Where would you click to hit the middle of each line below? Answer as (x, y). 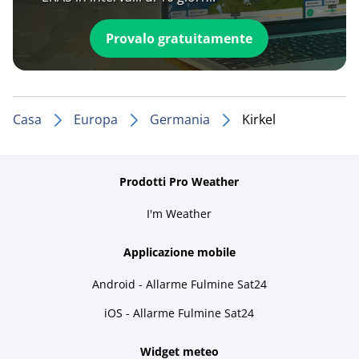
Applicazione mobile (179, 252)
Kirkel (259, 119)
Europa (96, 119)
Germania (180, 119)
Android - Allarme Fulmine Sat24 (179, 284)
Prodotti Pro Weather (179, 181)
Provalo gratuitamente (179, 38)
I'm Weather (179, 213)
